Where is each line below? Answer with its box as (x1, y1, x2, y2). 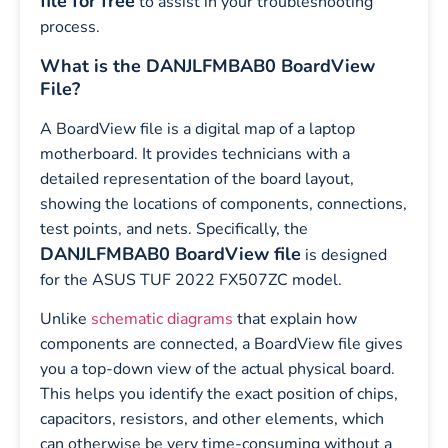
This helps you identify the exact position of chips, (40, 383, 398, 406)
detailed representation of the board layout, (40, 167, 354, 190)
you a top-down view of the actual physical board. (40, 358, 395, 381)
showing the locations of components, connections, (40, 192, 407, 215)
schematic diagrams (91, 308, 233, 331)
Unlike (40, 308, 91, 331)
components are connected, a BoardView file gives (40, 333, 403, 356)
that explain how (233, 308, 357, 331)
